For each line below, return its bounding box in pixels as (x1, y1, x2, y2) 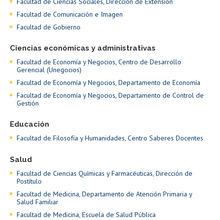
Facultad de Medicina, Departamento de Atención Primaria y (17, 190, 192, 199)
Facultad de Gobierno (17, 23, 81, 32)
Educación (10, 120, 49, 129)
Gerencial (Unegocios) (17, 65, 82, 75)
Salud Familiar (17, 197, 58, 207)
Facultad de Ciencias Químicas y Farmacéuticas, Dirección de (17, 169, 192, 178)
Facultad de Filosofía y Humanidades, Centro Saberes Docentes (17, 134, 203, 143)
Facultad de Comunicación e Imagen (17, 10, 123, 19)
